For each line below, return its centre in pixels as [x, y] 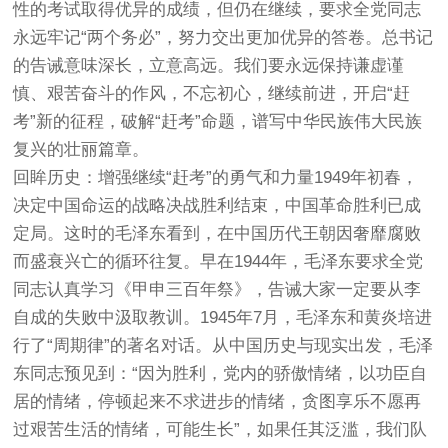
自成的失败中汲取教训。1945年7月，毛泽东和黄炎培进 [223, 317]
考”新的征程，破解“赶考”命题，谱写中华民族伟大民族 [218, 121]
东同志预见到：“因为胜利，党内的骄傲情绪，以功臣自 [220, 373]
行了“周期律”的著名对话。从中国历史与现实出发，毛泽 [223, 345]
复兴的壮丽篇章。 [81, 149]
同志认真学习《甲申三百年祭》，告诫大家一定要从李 [217, 289]
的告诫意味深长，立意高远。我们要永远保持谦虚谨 [209, 65]
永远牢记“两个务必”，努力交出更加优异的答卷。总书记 [223, 37]
